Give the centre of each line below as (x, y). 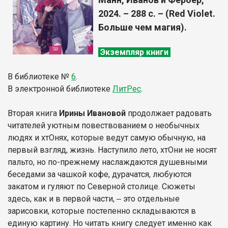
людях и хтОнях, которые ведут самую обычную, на (107, 137)
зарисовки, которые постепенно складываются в (102, 211)
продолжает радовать (169, 113)
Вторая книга (33, 113)
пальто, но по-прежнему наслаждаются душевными (107, 162)
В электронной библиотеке (60, 89)
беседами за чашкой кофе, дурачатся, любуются (99, 174)
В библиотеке (33, 76)
